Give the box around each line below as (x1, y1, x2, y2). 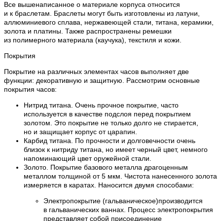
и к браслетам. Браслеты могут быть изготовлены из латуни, (4, 9, 200, 18)
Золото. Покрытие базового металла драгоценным (24, 163, 188, 172)
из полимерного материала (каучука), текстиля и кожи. (4, 36, 182, 44)
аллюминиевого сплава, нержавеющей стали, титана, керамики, (4, 18, 214, 27)
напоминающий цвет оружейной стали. (24, 154, 151, 163)
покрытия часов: (4, 85, 57, 94)
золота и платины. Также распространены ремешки (4, 27, 172, 36)
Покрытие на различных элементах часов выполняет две (4, 68, 189, 76)
